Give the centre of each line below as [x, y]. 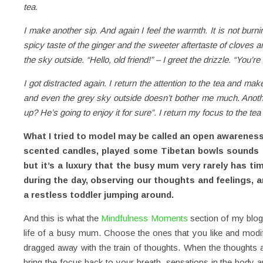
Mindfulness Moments [143, 218]
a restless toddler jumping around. [99, 195]
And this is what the [61, 218]
